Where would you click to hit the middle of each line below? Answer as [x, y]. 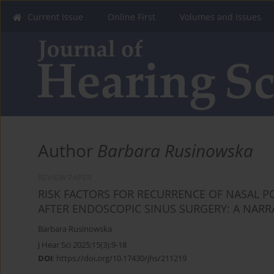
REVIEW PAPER [65, 178]
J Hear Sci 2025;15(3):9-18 [82, 245]
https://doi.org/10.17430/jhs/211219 [121, 258]
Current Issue [55, 17]
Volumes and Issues [220, 17]
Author [68, 151]
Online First [131, 17]
